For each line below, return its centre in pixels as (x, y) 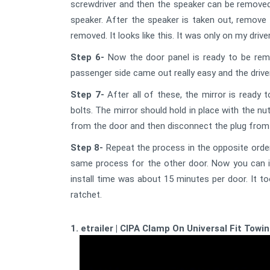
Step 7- (87, 95)
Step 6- (87, 57)
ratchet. (86, 195)
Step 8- (87, 148)
